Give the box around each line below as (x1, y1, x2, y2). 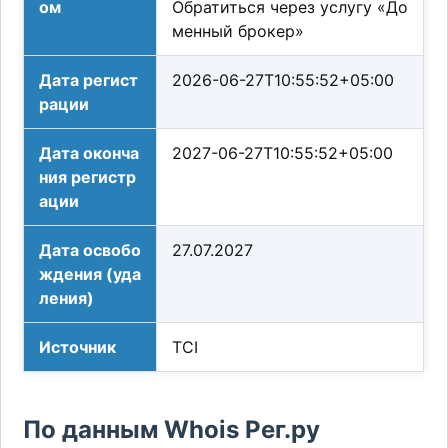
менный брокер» (172, 21, 305, 42)
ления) (39, 288, 95, 309)
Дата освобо (39, 240, 142, 261)
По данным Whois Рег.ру (23, 415, 321, 445)
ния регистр (39, 167, 137, 188)
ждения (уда (39, 264, 142, 285)
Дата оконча (39, 143, 140, 164)
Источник (39, 337, 117, 358)
